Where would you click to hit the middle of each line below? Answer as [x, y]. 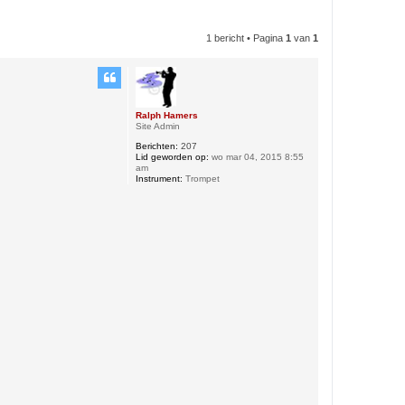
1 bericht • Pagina [246, 38]
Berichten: [157, 146]
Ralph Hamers [167, 115]
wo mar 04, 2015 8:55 [256, 157]
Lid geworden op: [172, 157]
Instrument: [159, 179]
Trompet [201, 179]
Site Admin [158, 126]
